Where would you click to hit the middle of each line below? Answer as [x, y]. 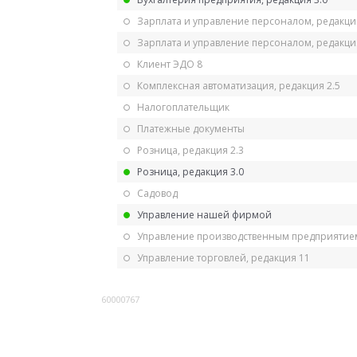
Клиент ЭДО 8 [170, 64]
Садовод [157, 193]
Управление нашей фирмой [204, 214]
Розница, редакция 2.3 [190, 150]
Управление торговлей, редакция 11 [224, 257]
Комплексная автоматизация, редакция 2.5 [239, 85]
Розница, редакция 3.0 [190, 171]
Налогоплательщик [183, 107]
